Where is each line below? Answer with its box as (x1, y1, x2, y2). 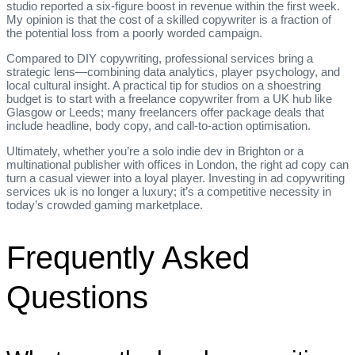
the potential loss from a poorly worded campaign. (6, 25, 262, 40)
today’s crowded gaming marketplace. (6, 197, 203, 212)
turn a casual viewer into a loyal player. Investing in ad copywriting (6, 170, 345, 185)
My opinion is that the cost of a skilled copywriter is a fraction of (6, 12, 331, 26)
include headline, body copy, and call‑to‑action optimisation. (6, 118, 311, 132)
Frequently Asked (6, 239, 250, 275)
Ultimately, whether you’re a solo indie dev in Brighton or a (6, 143, 303, 158)
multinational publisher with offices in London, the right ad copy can (6, 157, 349, 171)
